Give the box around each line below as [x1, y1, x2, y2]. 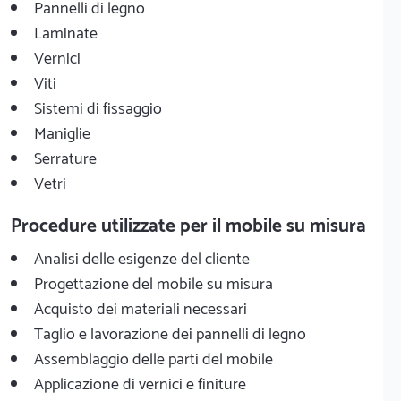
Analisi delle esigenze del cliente [34, 245, 250, 273]
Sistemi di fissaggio [34, 95, 162, 123]
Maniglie [34, 120, 90, 148]
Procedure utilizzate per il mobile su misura [11, 210, 366, 242]
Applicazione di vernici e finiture [34, 371, 246, 398]
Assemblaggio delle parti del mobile [34, 346, 273, 373]
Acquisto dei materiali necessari [34, 295, 247, 323]
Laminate [34, 20, 98, 47]
